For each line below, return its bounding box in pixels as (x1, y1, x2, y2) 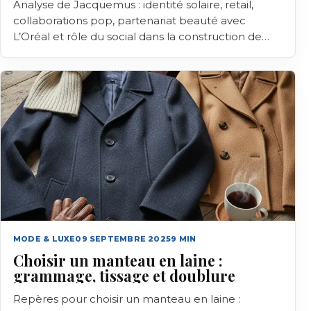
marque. (13, 46, 58, 59)
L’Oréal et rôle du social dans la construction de (13, 30, 262, 43)
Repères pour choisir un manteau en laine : (13, 292, 240, 305)
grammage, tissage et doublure (13, 266, 235, 285)
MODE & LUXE (13, 234, 76, 244)
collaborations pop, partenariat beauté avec (13, 14, 246, 27)
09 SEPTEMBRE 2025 (75, 234, 171, 244)
